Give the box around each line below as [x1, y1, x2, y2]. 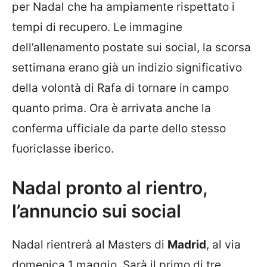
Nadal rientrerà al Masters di [12, 237, 167, 252]
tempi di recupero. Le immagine [12, 20, 182, 34]
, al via [206, 237, 241, 252]
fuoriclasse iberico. [12, 142, 114, 156]
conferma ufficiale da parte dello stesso [12, 122, 226, 135]
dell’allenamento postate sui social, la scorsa [12, 41, 251, 54]
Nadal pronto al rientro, [12, 176, 207, 198]
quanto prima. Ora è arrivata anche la [12, 101, 211, 115]
